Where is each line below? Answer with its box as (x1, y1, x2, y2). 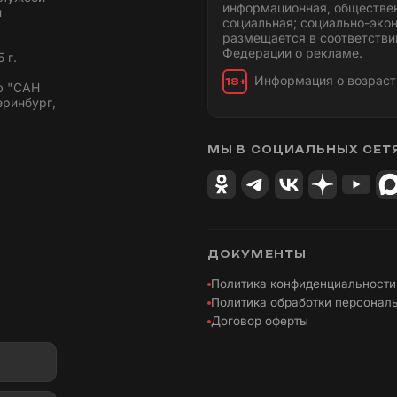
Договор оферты (211, 314, 308, 329)
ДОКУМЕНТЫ (207, 248, 307, 261)
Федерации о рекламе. (222, 45, 362, 61)
